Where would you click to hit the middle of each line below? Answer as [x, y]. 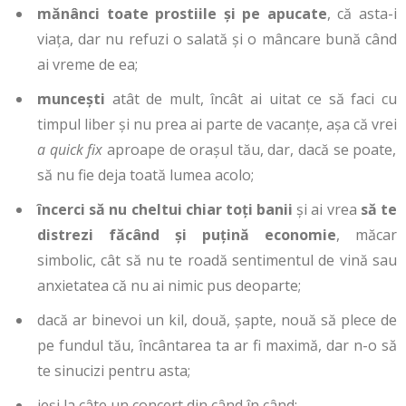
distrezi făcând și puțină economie [187, 235]
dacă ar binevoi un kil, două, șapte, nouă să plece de [217, 320]
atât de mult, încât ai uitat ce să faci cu [251, 99]
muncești [71, 99]
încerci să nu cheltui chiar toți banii [165, 210]
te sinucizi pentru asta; [114, 371]
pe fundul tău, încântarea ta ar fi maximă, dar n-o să [217, 346]
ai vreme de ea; [87, 65]
